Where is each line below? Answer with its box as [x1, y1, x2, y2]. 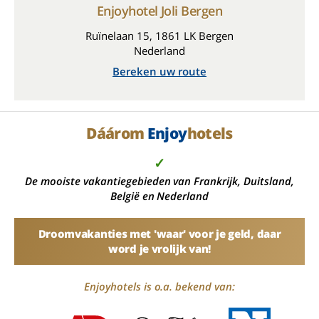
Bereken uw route [113, 64, 206, 78]
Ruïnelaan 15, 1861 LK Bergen [85, 28, 234, 43]
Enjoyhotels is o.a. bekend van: [83, 279, 236, 293]
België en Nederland [110, 189, 209, 203]
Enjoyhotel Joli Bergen [96, 2, 223, 19]
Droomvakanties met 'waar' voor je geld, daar [38, 226, 281, 241]
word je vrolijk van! [108, 241, 211, 256]
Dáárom [86, 123, 147, 143]
